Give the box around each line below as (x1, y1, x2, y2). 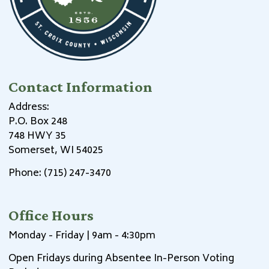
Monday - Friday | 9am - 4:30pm (8, 228, 156, 245)
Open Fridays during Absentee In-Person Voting (8, 250, 234, 268)
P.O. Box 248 (8, 113, 67, 131)
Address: (8, 99, 49, 116)
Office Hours (8, 207, 94, 225)
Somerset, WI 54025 (8, 142, 103, 160)
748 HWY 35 (8, 128, 66, 145)
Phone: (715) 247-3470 (8, 165, 111, 183)
